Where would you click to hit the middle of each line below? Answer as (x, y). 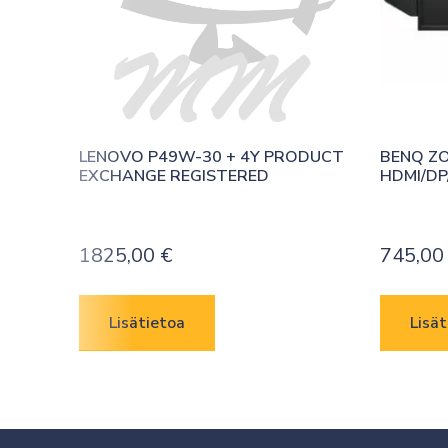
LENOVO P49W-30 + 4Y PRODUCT (211, 156)
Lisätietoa (146, 322)
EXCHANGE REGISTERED (173, 175)
